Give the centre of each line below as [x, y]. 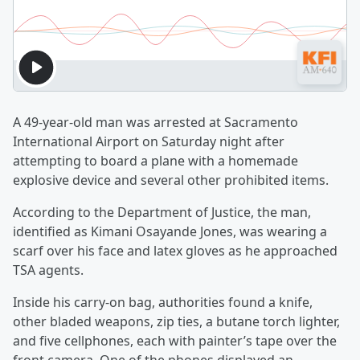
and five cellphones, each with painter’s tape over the [175, 341]
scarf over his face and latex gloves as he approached [175, 251]
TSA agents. [48, 270]
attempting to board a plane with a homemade [155, 161]
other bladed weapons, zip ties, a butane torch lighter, [176, 322]
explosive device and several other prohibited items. [171, 180]
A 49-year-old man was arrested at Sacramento [155, 123]
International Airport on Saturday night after [149, 142]
